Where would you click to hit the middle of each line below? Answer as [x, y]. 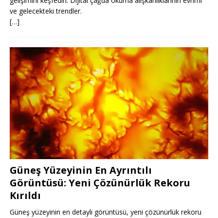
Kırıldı [25, 195]
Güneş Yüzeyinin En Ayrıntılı [81, 170]
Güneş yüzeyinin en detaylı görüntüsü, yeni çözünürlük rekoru [106, 212]
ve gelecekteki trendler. [46, 11]
